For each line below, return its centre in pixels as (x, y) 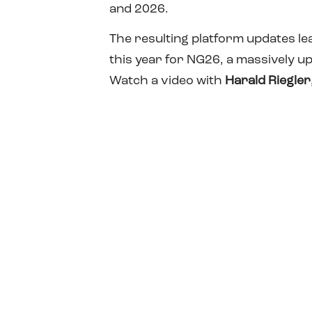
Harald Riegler (268, 80)
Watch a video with (167, 80)
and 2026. (139, 9)
